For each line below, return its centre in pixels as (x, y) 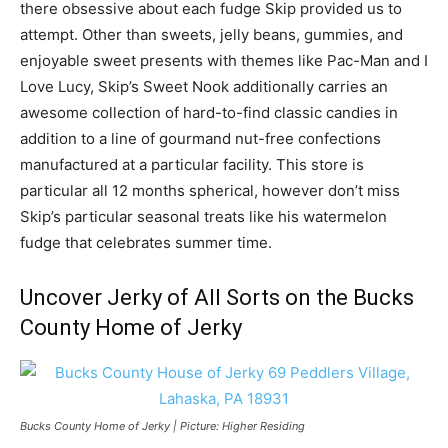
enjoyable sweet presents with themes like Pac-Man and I (224, 60)
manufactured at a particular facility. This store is (192, 164)
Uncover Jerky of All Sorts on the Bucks (217, 297)
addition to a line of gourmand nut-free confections (200, 138)
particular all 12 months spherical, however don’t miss (210, 190)
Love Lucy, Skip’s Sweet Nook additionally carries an (204, 86)
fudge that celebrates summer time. (146, 242)
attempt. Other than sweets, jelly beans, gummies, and (211, 34)
